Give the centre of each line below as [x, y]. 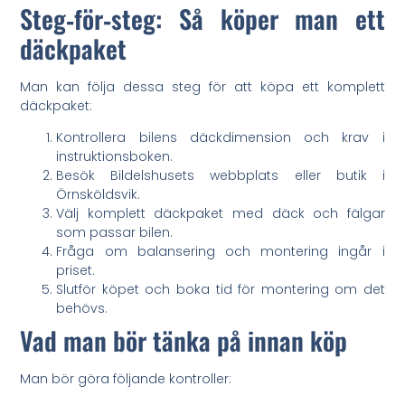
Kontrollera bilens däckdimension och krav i [221, 137]
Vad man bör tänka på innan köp [184, 340]
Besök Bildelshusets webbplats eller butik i [221, 175]
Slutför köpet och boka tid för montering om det [221, 289]
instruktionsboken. [115, 156]
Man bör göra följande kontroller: [126, 378]
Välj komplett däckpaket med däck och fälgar [221, 213]
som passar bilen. [115, 232]
